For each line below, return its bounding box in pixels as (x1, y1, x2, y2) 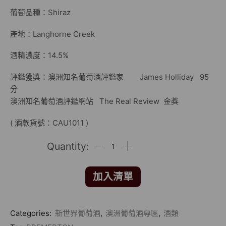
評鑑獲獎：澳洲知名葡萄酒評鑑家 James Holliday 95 (10, 72, 209, 82)
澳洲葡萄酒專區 (105, 208, 158, 218)
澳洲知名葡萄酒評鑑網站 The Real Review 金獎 (10, 96, 179, 106)
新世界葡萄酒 (55, 208, 100, 218)
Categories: (10, 208, 53, 218)
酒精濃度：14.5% (10, 50, 69, 61)
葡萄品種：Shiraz (10, 8, 71, 18)
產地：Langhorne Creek (10, 29, 95, 39)
